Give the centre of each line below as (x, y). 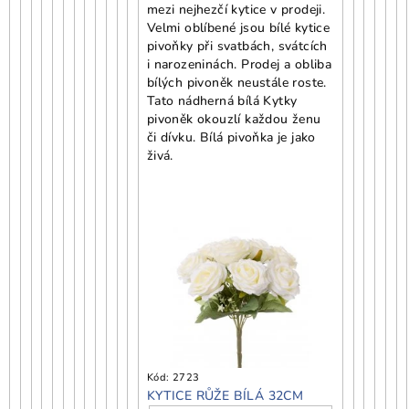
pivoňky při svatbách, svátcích (237, 46)
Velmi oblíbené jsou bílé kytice (238, 27)
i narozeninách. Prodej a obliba (239, 64)
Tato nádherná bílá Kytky (222, 100)
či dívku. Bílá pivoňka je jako (231, 137)
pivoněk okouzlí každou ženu (234, 119)
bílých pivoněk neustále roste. (236, 82)
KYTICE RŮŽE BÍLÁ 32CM (225, 396)
